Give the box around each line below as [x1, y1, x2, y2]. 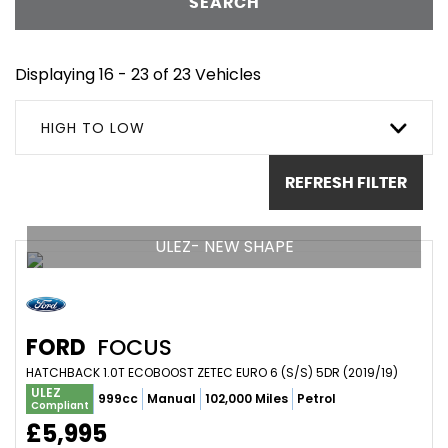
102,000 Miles [205, 390, 288, 407]
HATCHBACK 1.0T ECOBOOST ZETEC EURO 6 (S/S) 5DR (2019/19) [26, 364, 398, 381]
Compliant [31, 398, 89, 413]
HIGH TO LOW [41, 118, 145, 138]
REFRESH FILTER [285, 174, 407, 191]
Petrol [297, 390, 336, 407]
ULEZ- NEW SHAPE [154, 235, 294, 258]
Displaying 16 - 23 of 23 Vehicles [15, 63, 261, 86]
